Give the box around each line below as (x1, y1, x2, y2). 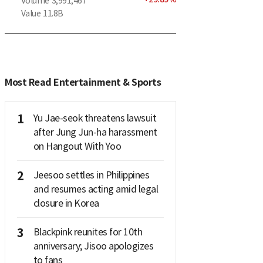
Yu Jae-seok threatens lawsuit (33, 112, 156, 124)
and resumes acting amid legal (33, 183, 158, 195)
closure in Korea (33, 197, 99, 209)
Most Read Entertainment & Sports (5, 76, 161, 89)
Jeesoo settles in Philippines (33, 168, 149, 181)
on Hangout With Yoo (33, 140, 121, 152)
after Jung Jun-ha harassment (33, 126, 157, 138)
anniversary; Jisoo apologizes (33, 240, 153, 252)
